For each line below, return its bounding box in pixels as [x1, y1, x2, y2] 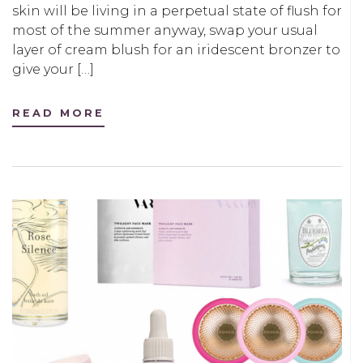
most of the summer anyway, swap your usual [12, 22, 318, 38]
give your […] [12, 61, 94, 77]
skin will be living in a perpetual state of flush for [12, 2, 342, 19]
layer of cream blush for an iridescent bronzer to [12, 41, 340, 58]
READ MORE [12, 106, 105, 119]
